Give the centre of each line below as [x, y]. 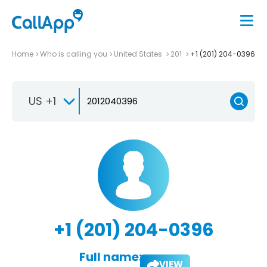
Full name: [110, 257]
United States [139, 54]
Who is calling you [74, 54]
